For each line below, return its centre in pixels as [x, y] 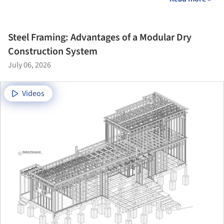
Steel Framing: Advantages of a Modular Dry [100, 37]
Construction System [53, 51]
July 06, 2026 [29, 65]
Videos [33, 93]
